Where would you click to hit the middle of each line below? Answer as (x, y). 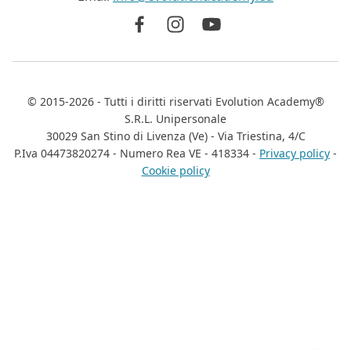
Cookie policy (175, 171)
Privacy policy (295, 154)
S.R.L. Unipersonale (175, 119)
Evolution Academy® (270, 102)
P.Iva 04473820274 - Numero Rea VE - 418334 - (137, 154)
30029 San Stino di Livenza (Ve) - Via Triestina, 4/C (175, 136)
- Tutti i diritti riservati (154, 102)
